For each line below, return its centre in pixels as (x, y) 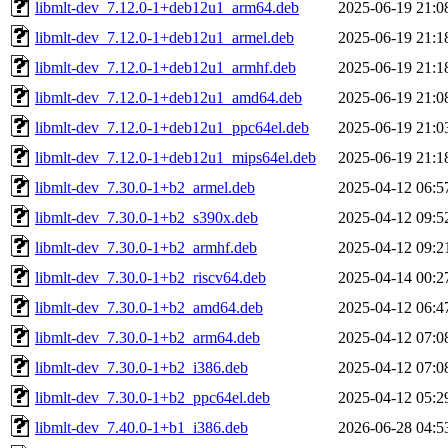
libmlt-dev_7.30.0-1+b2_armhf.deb (146, 247)
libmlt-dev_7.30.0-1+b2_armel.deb (145, 187)
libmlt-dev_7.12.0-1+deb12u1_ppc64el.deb (172, 127)
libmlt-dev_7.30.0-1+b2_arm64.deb (147, 337)
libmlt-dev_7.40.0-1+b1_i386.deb (141, 427)
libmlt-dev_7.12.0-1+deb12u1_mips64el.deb (175, 157)
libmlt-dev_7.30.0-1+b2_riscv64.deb (150, 277)
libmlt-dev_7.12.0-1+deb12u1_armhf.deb (165, 67)
